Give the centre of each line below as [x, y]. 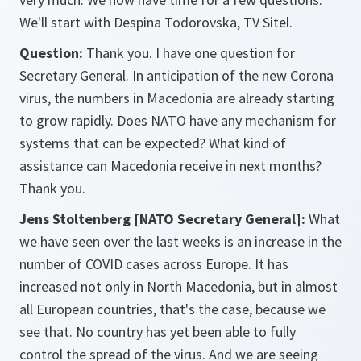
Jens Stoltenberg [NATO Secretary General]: [164, 219]
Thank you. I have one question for [189, 53]
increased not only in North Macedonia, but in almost [178, 287]
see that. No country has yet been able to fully [158, 332]
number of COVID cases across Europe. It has [154, 264]
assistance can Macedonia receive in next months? [170, 166]
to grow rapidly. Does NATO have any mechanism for [178, 121]
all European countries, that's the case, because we [172, 309]
